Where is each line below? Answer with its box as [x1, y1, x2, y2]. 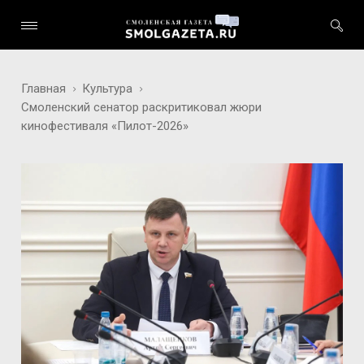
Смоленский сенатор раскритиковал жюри [21, 100, 262, 115]
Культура [82, 81, 133, 96]
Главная [21, 81, 67, 96]
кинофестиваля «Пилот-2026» [21, 119, 189, 133]
